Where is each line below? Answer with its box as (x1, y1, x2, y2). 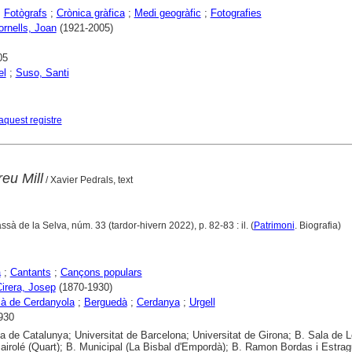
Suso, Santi (15, 67, 69, 79)
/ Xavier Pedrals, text (42, 174, 133, 186)
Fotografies (210, 7, 262, 20)
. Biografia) (294, 220, 343, 232)
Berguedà (83, 296, 127, 309)
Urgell (189, 296, 215, 309)
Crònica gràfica (56, 7, 125, 20)
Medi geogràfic (134, 7, 201, 20)
